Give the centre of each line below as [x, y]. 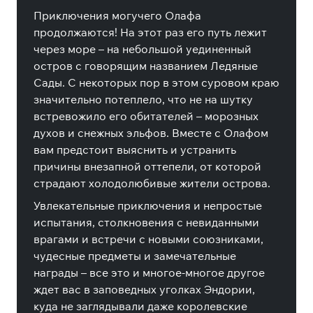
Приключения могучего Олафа [117, 15]
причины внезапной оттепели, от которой [147, 166]
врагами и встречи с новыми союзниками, [148, 239]
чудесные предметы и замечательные [135, 256]
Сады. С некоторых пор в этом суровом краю [156, 82]
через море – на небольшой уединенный [143, 49]
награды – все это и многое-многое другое [149, 272]
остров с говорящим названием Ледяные [146, 66]
